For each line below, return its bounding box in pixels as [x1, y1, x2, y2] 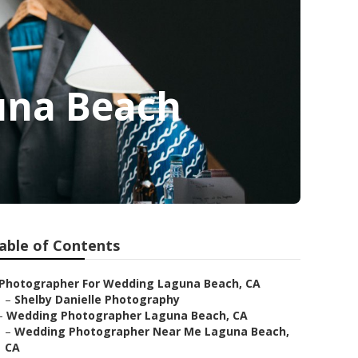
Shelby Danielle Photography [14, 292, 180, 307]
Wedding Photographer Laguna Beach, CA [6, 308, 248, 323]
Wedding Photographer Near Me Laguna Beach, [14, 324, 289, 339]
